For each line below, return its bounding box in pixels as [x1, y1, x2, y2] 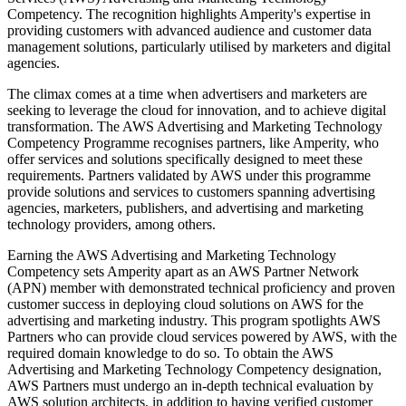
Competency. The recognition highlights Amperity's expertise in [7, 6, 371, 23]
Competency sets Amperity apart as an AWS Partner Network [7, 264, 359, 280]
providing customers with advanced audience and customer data [7, 23, 372, 39]
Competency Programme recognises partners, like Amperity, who [7, 135, 379, 151]
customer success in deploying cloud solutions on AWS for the [7, 296, 363, 313]
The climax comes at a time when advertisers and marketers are [7, 86, 367, 102]
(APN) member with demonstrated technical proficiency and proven [7, 280, 395, 296]
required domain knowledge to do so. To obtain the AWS [7, 345, 333, 362]
